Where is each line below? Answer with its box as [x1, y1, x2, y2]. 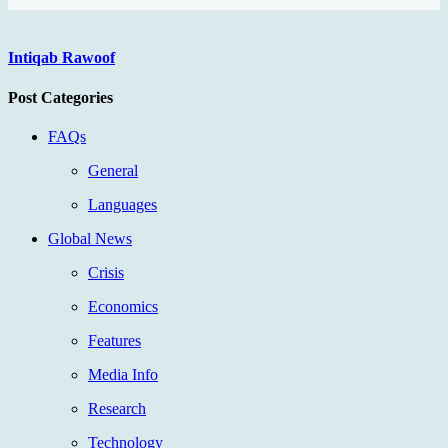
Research [88, 399, 146, 417]
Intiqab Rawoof [8, 49, 115, 67]
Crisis [88, 263, 124, 281]
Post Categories [8, 88, 113, 106]
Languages [88, 195, 157, 213]
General [88, 161, 138, 179]
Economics [88, 297, 158, 315]
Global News [48, 229, 132, 247]
